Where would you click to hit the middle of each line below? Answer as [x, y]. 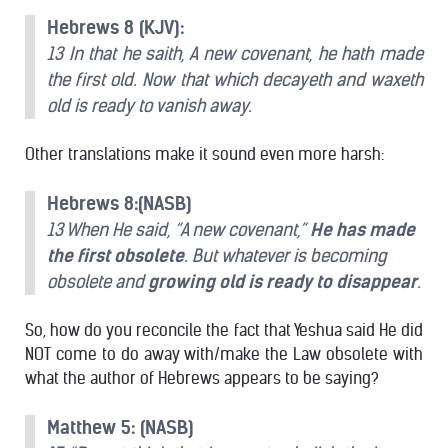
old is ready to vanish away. [149, 105]
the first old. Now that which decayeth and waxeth [235, 79]
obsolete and [97, 281]
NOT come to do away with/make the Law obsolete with [224, 354]
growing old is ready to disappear [282, 281]
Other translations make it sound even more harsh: [204, 154]
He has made [362, 229]
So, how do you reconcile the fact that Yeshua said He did [224, 330]
